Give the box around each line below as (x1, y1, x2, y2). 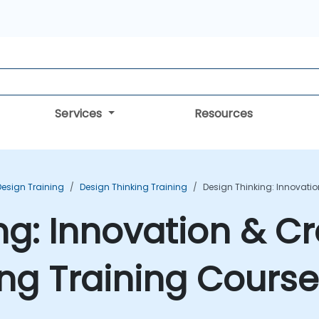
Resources (194, 105, 253, 122)
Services (55, 105, 105, 122)
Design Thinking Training (80, 181, 187, 193)
